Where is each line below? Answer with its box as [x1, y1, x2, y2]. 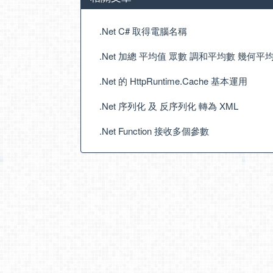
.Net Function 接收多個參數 [99, 124, 209, 137]
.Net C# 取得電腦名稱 [99, 24, 187, 37]
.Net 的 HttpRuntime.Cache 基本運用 [99, 74, 247, 87]
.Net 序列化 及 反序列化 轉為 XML [99, 99, 238, 112]
